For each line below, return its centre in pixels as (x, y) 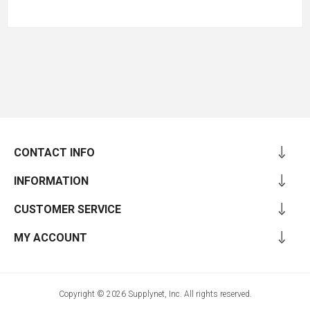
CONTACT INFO (54, 152)
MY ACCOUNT (51, 237)
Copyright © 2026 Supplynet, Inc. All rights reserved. (155, 294)
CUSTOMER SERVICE (67, 209)
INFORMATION (51, 181)
